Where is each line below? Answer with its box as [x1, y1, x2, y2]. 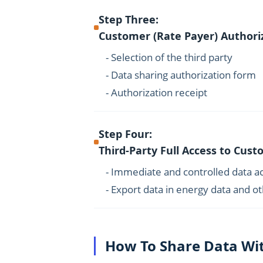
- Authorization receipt [106, 86, 207, 99]
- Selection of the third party [106, 50, 232, 64]
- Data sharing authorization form [106, 68, 256, 82]
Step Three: [99, 12, 159, 26]
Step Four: [99, 127, 152, 141]
